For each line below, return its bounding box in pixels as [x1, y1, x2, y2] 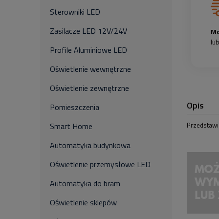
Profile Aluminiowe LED [50, 44, 127, 56]
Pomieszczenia [50, 101, 99, 113]
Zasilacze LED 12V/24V [50, 25, 127, 37]
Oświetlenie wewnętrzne [50, 63, 131, 75]
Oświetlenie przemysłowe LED [50, 158, 151, 170]
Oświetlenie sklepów [50, 197, 117, 208]
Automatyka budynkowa [50, 139, 131, 151]
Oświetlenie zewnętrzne [50, 82, 129, 94]
